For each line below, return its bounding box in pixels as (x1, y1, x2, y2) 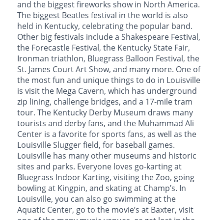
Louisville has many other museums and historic (17, 150, 196, 162)
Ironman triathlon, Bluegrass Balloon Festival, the (17, 53, 199, 64)
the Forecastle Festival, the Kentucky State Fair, (17, 42, 190, 54)
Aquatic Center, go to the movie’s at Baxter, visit (17, 204, 193, 216)
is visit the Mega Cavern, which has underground (17, 85, 197, 97)
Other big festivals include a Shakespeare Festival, (17, 31, 200, 43)
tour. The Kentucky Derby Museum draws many (17, 107, 193, 118)
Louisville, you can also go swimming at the (17, 193, 176, 205)
